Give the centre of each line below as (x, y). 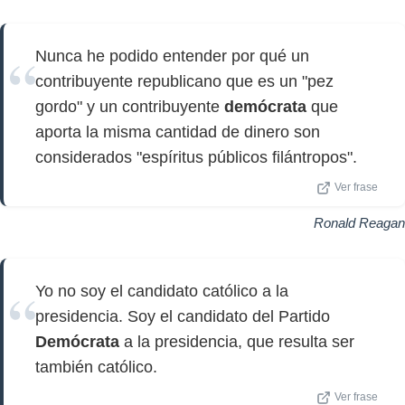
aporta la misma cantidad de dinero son (178, 132)
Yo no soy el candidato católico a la (162, 291)
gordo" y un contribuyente (130, 107)
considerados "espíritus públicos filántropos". (196, 157)
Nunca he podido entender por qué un (172, 56)
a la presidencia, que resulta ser (237, 342)
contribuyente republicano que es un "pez (184, 81)
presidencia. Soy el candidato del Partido (183, 316)
